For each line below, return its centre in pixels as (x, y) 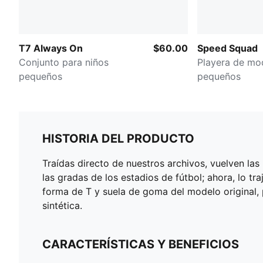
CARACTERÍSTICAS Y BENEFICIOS (141, 244)
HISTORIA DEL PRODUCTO (118, 138)
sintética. (62, 205)
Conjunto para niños (64, 62)
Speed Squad (227, 48)
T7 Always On (51, 48)
